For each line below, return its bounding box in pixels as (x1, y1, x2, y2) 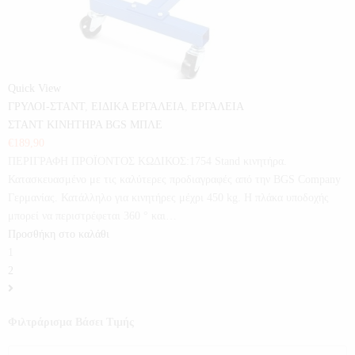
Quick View (8, 82, 61, 94)
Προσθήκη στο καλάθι (8, 228, 109, 240)
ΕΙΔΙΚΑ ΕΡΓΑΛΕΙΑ (91, 101, 185, 113)
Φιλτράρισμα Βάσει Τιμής (8, 315, 134, 328)
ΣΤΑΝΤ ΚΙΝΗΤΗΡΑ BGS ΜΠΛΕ (8, 119, 162, 131)
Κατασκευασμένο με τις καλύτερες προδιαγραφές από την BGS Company (8, 174, 341, 185)
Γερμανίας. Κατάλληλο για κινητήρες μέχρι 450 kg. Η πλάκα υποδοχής (8, 192, 329, 204)
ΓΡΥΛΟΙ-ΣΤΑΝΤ (8, 101, 85, 113)
